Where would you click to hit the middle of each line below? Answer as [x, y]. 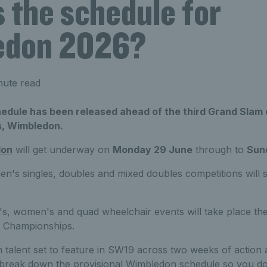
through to [219, 149]
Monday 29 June [152, 149]
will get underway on [62, 149]
